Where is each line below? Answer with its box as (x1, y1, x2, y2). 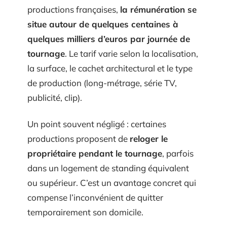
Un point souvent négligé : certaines (27, 118, 166, 129)
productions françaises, (27, 4, 120, 15)
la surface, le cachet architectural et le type (27, 63, 193, 74)
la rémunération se (120, 4, 197, 15)
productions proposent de (27, 133, 130, 144)
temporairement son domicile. (27, 206, 143, 217)
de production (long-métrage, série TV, (27, 78, 177, 89)
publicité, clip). (27, 92, 82, 103)
